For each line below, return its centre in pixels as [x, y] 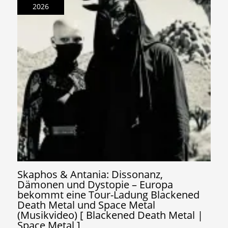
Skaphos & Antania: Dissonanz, [90, 175]
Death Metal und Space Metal [87, 205]
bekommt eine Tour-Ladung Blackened [109, 195]
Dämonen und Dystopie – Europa [95, 185]
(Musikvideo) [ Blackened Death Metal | [110, 215]
